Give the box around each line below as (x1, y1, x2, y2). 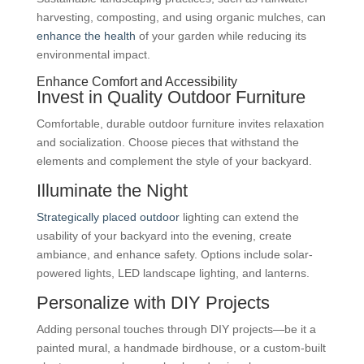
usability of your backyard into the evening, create (36, 228, 292, 242)
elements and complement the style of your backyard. (36, 154, 312, 167)
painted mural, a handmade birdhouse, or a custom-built (36, 340, 326, 354)
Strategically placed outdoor (36, 210, 183, 223)
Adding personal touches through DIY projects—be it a (36, 322, 316, 336)
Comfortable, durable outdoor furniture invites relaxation (36, 116, 324, 130)
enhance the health (36, 28, 136, 42)
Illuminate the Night (36, 180, 188, 201)
